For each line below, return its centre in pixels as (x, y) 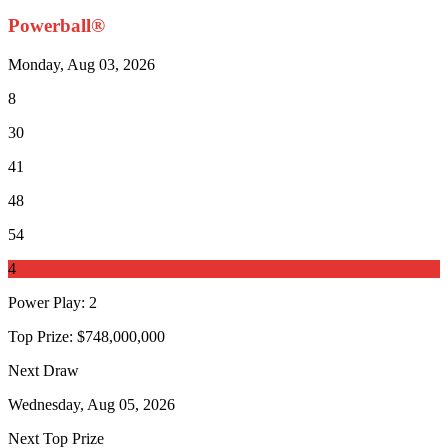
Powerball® (56, 26)
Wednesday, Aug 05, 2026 (91, 405)
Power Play (44, 303)
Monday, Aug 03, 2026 (81, 65)
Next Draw (43, 371)
